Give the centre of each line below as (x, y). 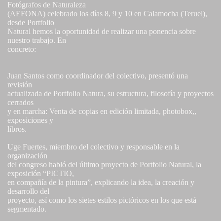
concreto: (22, 49)
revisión (20, 85)
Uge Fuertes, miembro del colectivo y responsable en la (93, 147)
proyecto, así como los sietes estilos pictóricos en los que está (102, 200)
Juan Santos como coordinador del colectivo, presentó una (98, 76)
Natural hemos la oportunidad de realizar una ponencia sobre (102, 32)
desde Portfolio (31, 23)
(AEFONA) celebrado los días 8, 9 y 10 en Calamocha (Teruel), (107, 14)
